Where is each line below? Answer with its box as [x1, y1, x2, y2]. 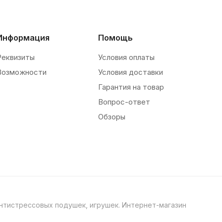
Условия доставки [98, 67, 163, 77]
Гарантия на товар [98, 82, 164, 92]
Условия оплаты [98, 53, 155, 62]
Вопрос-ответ [98, 97, 150, 107]
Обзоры [98, 112, 125, 121]
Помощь [98, 33, 133, 43]
